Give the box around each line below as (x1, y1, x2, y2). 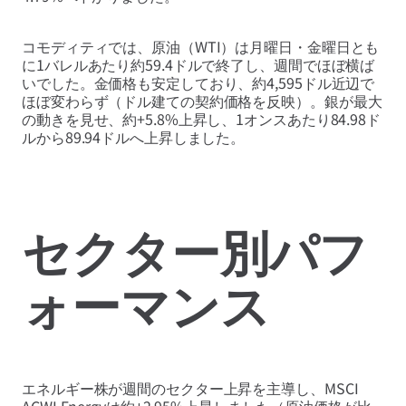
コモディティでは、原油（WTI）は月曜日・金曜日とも (22, 34, 380, 57)
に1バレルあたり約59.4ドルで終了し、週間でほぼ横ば (22, 53, 375, 75)
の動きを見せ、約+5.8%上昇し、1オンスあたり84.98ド (22, 107, 381, 130)
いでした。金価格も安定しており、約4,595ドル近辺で (22, 71, 375, 93)
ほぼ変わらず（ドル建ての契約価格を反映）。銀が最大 (22, 89, 382, 111)
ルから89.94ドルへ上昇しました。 (22, 125, 246, 148)
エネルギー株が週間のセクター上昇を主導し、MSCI (22, 377, 359, 400)
